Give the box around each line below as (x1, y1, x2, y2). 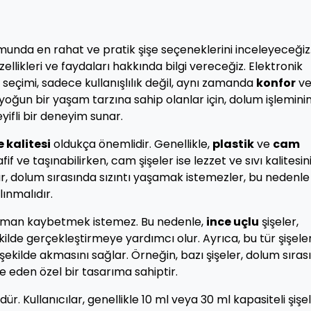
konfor (256, 75, 296, 91)
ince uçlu (206, 214, 259, 230)
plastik (212, 136, 254, 152)
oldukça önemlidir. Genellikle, (51, 136, 212, 152)
